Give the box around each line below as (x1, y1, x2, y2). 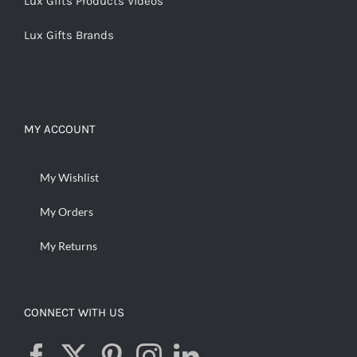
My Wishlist (40, 171, 99, 185)
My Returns (40, 239, 97, 253)
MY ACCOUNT (24, 122, 96, 137)
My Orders (40, 205, 93, 219)
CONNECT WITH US (24, 305, 124, 320)
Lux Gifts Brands (24, 28, 114, 43)
